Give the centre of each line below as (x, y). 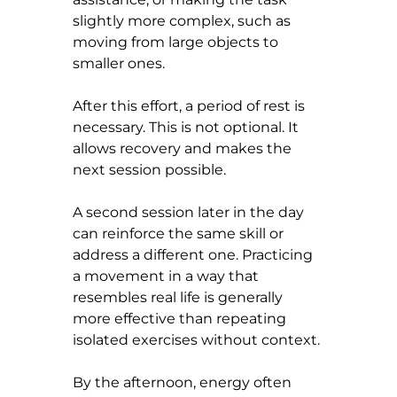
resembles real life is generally (179, 297)
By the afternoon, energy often (184, 382)
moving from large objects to (177, 42)
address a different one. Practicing (195, 254)
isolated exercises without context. (196, 339)
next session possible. (149, 169)
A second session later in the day (190, 212)
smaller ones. (119, 63)
